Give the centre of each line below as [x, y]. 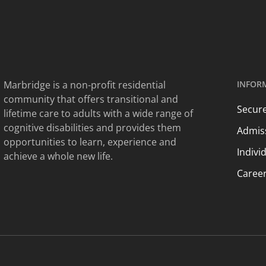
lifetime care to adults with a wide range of [98, 114]
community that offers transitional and [91, 99]
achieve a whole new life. [58, 156]
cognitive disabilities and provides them [92, 128]
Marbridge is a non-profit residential [84, 85]
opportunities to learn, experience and [90, 142]
